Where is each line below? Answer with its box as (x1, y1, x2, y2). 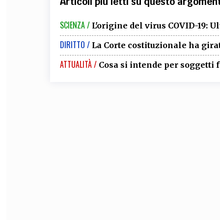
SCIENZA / (59, 19, 90, 31)
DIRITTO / (59, 38, 90, 51)
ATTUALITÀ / (59, 58, 97, 70)
